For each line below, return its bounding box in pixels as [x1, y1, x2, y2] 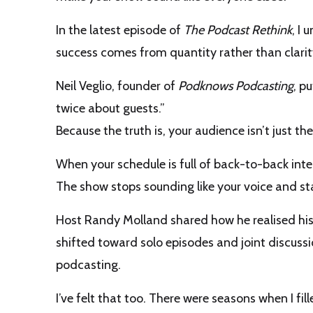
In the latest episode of [56, 22, 184, 38]
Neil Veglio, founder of [56, 78, 178, 94]
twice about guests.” [56, 101, 165, 117]
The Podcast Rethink [184, 22, 292, 38]
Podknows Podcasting [178, 78, 293, 94]
